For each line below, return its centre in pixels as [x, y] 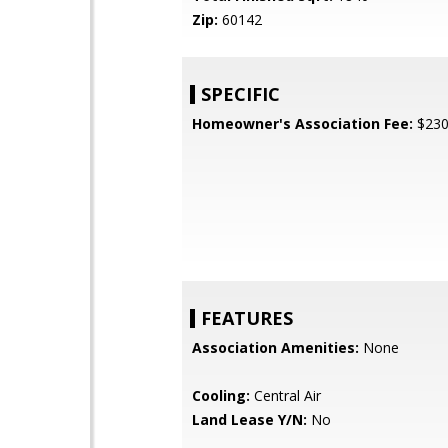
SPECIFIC [240, 94]
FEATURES [247, 318]
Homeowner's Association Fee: [302, 123]
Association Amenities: [275, 347]
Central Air [285, 395]
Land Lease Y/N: [249, 419]
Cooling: [221, 395]
